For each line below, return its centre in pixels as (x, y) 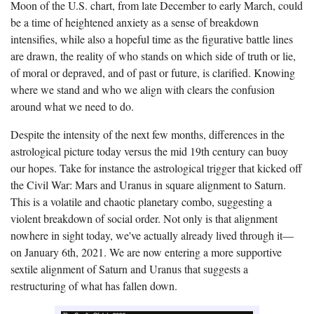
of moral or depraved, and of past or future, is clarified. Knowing (153, 73)
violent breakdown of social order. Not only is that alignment (144, 219)
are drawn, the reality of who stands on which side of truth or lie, (153, 56)
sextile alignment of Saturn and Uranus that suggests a (129, 269)
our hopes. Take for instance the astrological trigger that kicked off (156, 168)
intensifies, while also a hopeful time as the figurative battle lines (152, 39)
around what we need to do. (72, 107)
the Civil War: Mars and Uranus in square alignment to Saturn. (148, 185)
